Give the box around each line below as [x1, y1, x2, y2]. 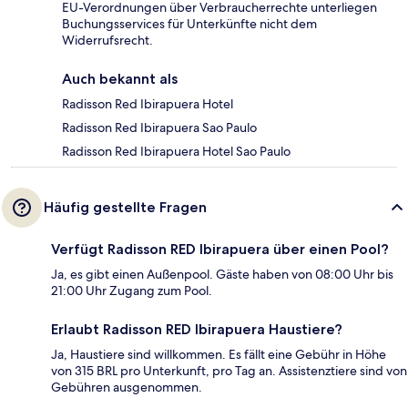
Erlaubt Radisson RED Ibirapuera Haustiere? [51, 321, 342, 339]
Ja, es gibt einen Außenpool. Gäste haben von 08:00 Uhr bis [51, 266, 393, 283]
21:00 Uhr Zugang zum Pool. [51, 282, 212, 300]
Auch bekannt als [62, 70, 178, 88]
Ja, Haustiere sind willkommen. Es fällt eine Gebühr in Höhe [51, 346, 386, 363]
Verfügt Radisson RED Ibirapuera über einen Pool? [51, 240, 389, 259]
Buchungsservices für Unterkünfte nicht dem [62, 15, 317, 33]
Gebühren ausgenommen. [51, 379, 202, 396]
